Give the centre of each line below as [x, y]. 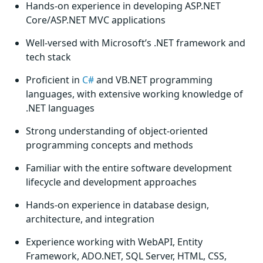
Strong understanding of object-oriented [117, 131]
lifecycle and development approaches [111, 182]
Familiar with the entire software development [129, 168]
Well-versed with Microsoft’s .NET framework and [136, 43]
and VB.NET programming [153, 80]
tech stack [48, 57]
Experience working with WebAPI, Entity [114, 242]
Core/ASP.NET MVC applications [96, 20]
